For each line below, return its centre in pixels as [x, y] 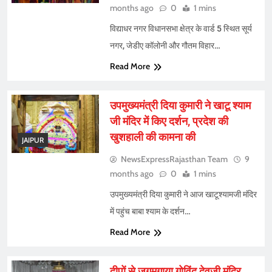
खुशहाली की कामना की [152, 137]
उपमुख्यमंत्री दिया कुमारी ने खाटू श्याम [180, 106]
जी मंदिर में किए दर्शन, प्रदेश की [169, 121]
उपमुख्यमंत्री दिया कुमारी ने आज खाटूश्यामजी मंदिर [183, 195]
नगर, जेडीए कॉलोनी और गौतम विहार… [165, 46]
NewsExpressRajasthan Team [174, 159]
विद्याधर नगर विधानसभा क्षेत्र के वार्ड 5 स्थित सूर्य [181, 29]
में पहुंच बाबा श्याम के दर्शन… [150, 212]
